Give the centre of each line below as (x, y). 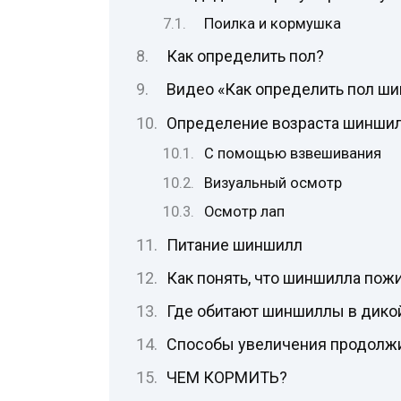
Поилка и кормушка (273, 24)
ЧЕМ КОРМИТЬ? (226, 378)
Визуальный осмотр (273, 183)
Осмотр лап (245, 212)
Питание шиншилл (234, 244)
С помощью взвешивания (293, 153)
